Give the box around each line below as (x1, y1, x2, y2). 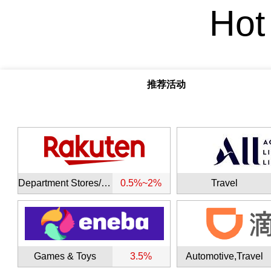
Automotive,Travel (185, 250, 263, 261)
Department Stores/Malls (101, 177, 111, 188)
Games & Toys (34, 250, 97, 261)
